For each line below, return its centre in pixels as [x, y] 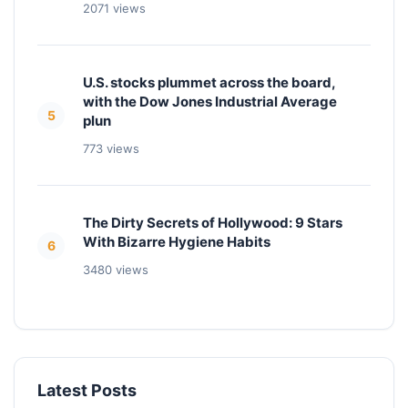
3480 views [116, 270]
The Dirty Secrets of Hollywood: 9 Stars [213, 223]
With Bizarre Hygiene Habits [177, 242]
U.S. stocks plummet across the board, [209, 82]
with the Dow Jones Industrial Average [210, 102]
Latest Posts [87, 390]
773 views [111, 148]
